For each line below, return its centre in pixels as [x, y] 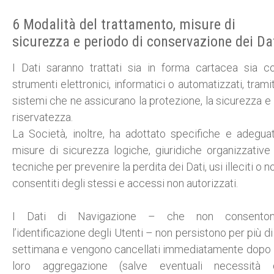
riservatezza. [43, 117]
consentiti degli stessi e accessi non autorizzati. [125, 183]
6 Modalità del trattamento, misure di [124, 24]
